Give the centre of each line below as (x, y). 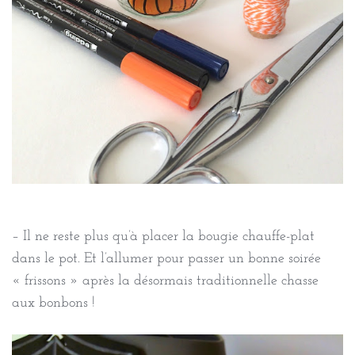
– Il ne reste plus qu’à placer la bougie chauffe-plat (163, 236)
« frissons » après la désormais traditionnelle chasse (165, 281)
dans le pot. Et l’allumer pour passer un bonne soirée (166, 258)
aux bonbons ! (53, 303)
